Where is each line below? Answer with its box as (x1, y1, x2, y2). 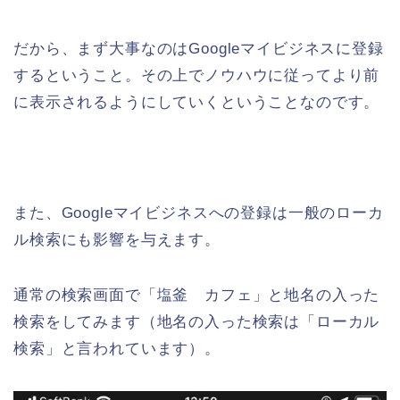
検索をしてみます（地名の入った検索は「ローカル (13, 312, 380, 330)
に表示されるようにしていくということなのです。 (13, 93, 380, 111)
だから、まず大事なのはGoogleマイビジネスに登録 (13, 39, 384, 57)
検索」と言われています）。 (13, 339, 221, 357)
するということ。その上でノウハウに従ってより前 (13, 66, 380, 84)
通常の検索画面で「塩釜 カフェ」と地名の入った (13, 286, 380, 304)
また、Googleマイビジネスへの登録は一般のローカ (13, 204, 384, 221)
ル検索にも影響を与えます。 (13, 230, 221, 248)
